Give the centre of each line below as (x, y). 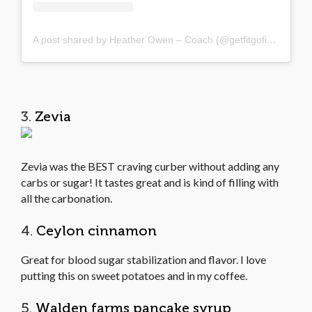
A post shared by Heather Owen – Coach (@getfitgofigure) (272, 39)
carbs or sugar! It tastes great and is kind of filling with (150, 182)
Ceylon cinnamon (96, 230)
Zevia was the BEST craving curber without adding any (150, 166)
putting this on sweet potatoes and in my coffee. (134, 275)
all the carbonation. (67, 198)
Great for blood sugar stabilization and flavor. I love (143, 259)
